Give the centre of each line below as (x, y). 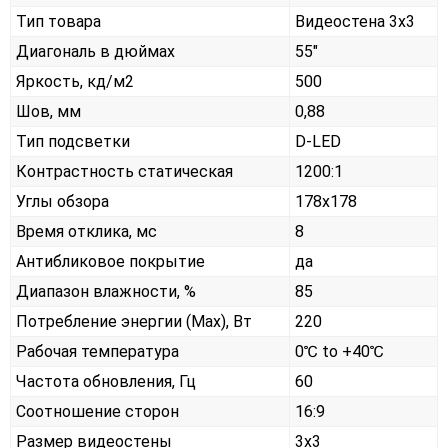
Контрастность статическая (124, 172)
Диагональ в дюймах (95, 52)
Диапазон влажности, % (106, 292)
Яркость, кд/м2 (75, 82)
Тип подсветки (73, 142)
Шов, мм (48, 112)
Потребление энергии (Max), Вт (134, 322)
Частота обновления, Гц (106, 382)
